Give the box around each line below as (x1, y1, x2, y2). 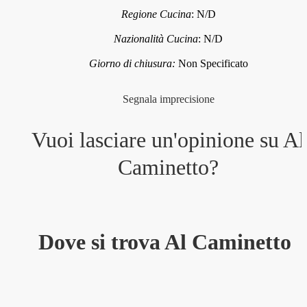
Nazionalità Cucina (114, 32, 199, 45)
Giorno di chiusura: (88, 57, 178, 69)
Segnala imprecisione (122, 93, 214, 105)
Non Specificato (177, 57, 248, 69)
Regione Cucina (121, 8, 191, 20)
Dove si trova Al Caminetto (38, 230, 292, 255)
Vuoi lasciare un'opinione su (32, 127, 284, 152)
